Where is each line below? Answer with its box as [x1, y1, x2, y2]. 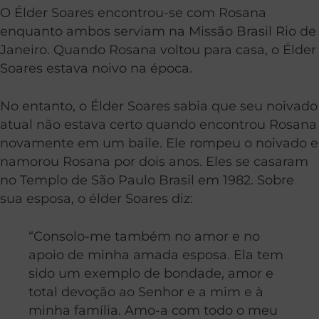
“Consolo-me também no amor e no [28, 228, 260, 244]
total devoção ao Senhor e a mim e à [28, 283, 263, 299]
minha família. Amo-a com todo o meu [28, 302, 278, 318]
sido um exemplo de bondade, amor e [28, 265, 273, 281]
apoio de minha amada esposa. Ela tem [28, 246, 283, 262]
